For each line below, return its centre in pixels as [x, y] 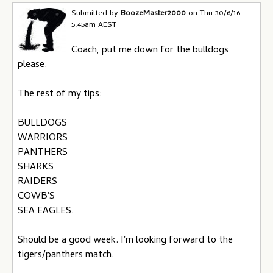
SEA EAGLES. [46, 211]
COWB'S [36, 197]
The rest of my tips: [60, 94]
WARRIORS [43, 138]
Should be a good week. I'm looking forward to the [125, 240]
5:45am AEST [94, 25]
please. [32, 65]
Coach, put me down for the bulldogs [150, 50]
